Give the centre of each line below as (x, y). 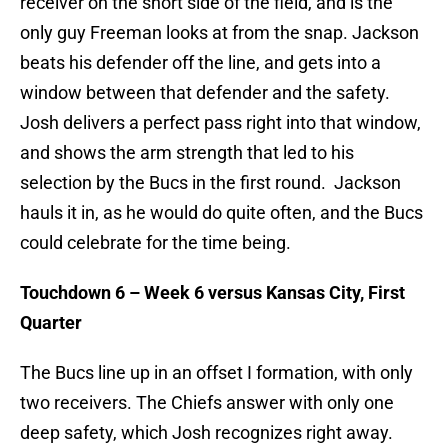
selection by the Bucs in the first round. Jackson (210, 183)
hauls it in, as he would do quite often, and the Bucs (221, 213)
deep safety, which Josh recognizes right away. (206, 433)
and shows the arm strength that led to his (187, 153)
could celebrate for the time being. (155, 243)
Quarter (51, 323)
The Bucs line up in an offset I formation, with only (216, 373)
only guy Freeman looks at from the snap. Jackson (219, 33)
